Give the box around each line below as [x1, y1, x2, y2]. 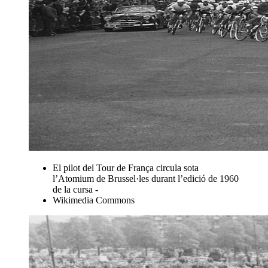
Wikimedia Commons [53, 194, 135, 205]
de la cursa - [53, 184, 98, 194]
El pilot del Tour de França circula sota [53, 162, 199, 173]
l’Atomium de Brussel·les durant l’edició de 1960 [53, 173, 239, 184]
